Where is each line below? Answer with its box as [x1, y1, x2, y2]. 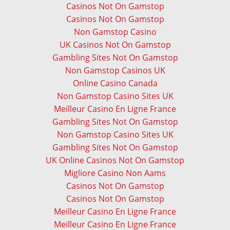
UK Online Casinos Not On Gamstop [46, 155, 184, 166]
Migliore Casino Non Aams [64, 167, 166, 179]
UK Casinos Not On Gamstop [59, 39, 171, 51]
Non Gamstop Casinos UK [65, 65, 165, 76]
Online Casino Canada [72, 78, 158, 89]
